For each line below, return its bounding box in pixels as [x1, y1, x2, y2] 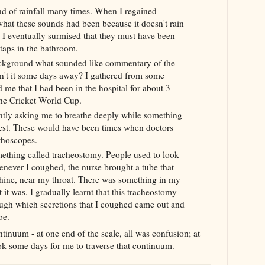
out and [156, 198, 185, 210]
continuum [132, 240, 172, 252]
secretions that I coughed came [40, 198, 157, 210]
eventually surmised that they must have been [7, 30, 175, 42]
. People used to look [101, 148, 179, 160]
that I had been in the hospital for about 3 [18, 82, 170, 94]
